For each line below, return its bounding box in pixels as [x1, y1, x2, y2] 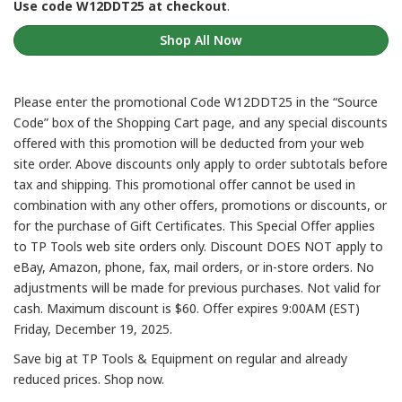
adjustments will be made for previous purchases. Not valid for [13, 279, 380, 297]
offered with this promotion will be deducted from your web [13, 135, 364, 153]
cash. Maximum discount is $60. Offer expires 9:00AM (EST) [13, 300, 360, 318]
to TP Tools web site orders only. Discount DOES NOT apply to [13, 238, 383, 256]
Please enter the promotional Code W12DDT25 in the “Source [13, 93, 378, 111]
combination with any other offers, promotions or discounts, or [13, 197, 387, 214]
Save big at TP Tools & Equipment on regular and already [13, 350, 347, 368]
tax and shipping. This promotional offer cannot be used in [13, 176, 355, 194]
